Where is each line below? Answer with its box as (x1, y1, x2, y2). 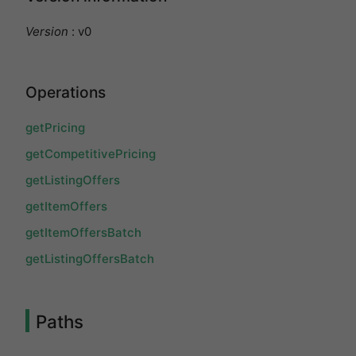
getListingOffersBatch (25, 251, 154, 267)
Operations (25, 83, 106, 103)
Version (25, 23, 68, 39)
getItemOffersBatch (25, 225, 141, 241)
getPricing (25, 120, 85, 136)
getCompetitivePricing (25, 146, 156, 162)
